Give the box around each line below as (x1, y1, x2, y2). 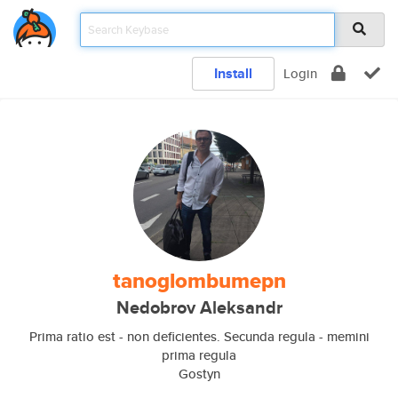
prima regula (162, 346, 236, 364)
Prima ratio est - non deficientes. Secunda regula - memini (28, 327, 370, 346)
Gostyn (178, 364, 220, 383)
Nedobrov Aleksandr (115, 295, 283, 321)
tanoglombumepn (112, 265, 286, 297)
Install (214, 63, 252, 84)
